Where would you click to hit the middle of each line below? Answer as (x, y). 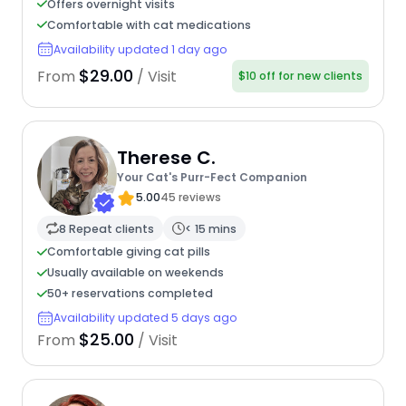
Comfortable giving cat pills (128, 252)
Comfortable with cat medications (149, 24)
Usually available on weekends (135, 273)
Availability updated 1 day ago (140, 49)
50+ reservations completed (130, 294)
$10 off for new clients (301, 76)
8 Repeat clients (106, 228)
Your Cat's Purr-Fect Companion (212, 177)
